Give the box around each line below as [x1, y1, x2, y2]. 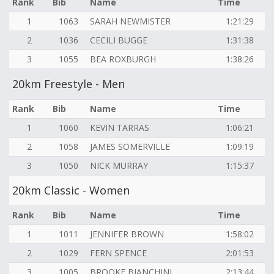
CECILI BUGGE [90, 34, 147, 46]
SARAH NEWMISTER [90, 15, 171, 28]
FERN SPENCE [90, 247, 147, 259]
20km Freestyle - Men [12, 76, 125, 92]
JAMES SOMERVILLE [90, 141, 170, 153]
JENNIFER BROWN [90, 228, 164, 240]
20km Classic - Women [12, 183, 130, 198]
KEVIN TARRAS [90, 122, 149, 134]
